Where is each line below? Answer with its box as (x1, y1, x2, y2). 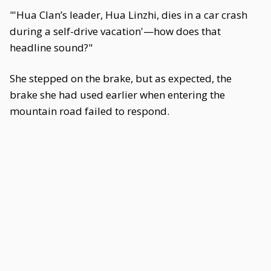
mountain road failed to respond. (10, 104, 169, 118)
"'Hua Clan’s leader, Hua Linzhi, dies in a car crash (10, 8, 247, 22)
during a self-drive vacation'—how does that (10, 24, 221, 38)
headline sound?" (10, 41, 93, 54)
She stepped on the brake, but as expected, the (10, 71, 232, 85)
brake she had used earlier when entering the (10, 88, 225, 102)
